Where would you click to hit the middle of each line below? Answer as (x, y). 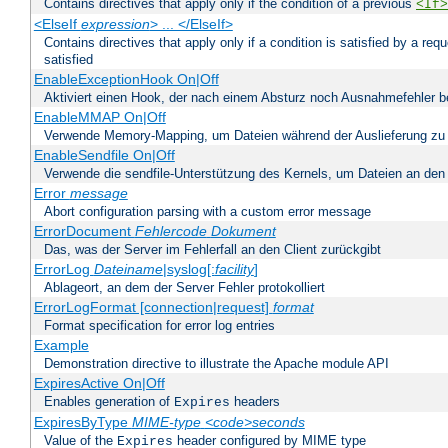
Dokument (243, 231)
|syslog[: (188, 269)
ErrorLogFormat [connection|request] (153, 307)
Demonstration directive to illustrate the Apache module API (216, 364)
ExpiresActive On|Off (99, 383)
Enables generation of (109, 402)
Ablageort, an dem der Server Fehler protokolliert (184, 288)
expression (115, 24)
